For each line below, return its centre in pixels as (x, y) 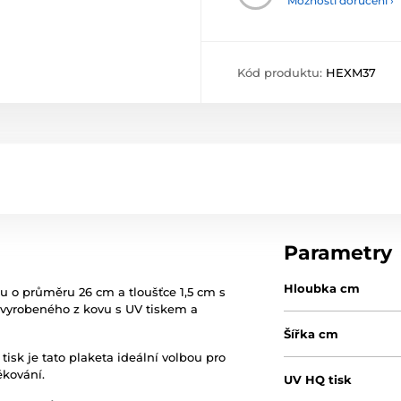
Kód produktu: (282, 73)
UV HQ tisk (318, 380)
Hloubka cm (322, 288)
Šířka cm (311, 334)
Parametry (338, 253)
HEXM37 (351, 73)
